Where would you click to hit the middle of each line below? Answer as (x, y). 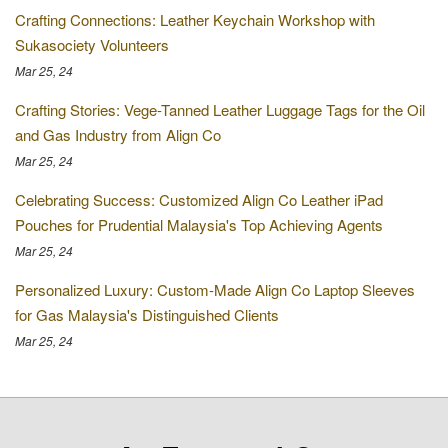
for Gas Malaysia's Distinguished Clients (147, 314)
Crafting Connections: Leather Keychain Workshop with (195, 19)
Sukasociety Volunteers (92, 44)
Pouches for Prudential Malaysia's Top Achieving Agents (199, 224)
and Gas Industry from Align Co (118, 134)
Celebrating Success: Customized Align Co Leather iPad (199, 199)
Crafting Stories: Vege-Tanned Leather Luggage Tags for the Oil (220, 109)
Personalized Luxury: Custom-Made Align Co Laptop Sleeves (215, 289)
